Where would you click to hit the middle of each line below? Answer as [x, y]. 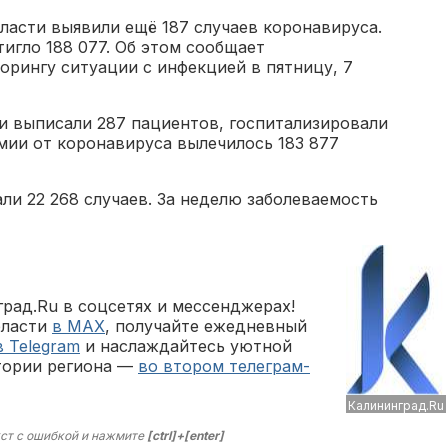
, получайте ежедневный [206, 326]
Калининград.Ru [396, 405]
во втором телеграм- [224, 366]
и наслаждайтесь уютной [186, 346]
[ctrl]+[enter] [185, 435]
